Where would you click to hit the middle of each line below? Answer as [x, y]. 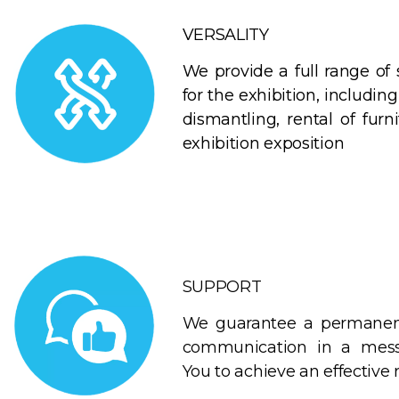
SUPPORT [222, 286]
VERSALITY [225, 34]
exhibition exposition [263, 144]
